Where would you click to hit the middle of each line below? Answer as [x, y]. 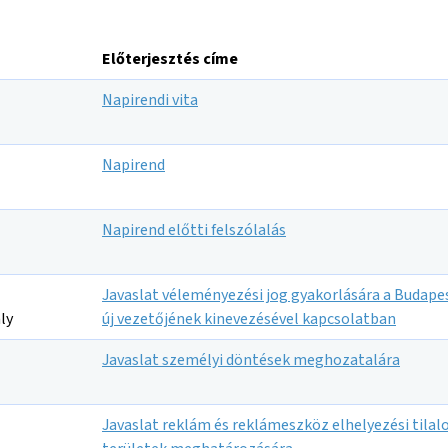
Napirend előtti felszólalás [194, 230]
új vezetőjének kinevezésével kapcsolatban [249, 319]
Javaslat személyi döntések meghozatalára [251, 360]
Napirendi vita [150, 100]
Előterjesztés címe [170, 59]
